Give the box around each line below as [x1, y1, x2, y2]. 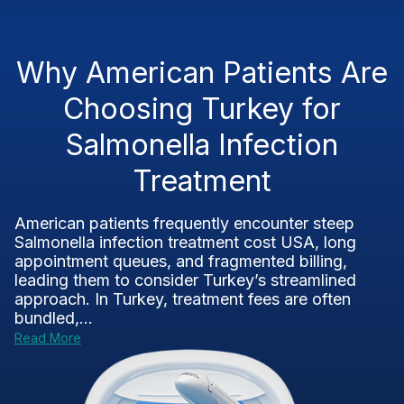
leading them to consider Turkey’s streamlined [14, 271, 356, 289]
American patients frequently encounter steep [14, 214, 354, 233]
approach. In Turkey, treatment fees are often [14, 289, 351, 308]
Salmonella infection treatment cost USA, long [14, 233, 356, 252]
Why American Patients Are [16, 55, 388, 90]
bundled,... [14, 308, 93, 327]
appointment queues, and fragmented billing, [14, 252, 347, 271]
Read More [14, 330, 81, 345]
